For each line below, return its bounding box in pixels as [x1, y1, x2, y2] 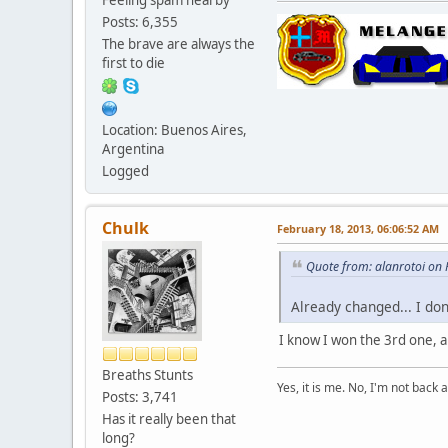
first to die [102, 53, 165, 72]
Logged [102, 161, 149, 180]
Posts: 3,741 [102, 387, 178, 406]
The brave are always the [102, 34, 255, 53]
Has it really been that [102, 409, 236, 428]
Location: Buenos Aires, [102, 120, 247, 139]
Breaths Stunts [102, 365, 193, 384]
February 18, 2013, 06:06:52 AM [277, 220, 439, 236]
